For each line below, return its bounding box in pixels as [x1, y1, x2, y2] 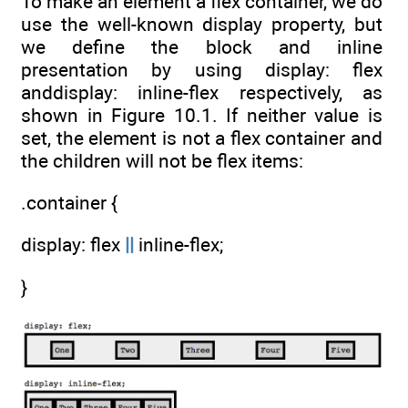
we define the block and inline [21, 35, 382, 58]
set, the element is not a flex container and [21, 126, 382, 149]
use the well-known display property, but [21, 12, 382, 36]
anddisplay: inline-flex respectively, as [21, 80, 382, 104]
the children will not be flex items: [21, 148, 303, 172]
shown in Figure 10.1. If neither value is [21, 103, 382, 127]
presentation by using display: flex [21, 57, 382, 81]
